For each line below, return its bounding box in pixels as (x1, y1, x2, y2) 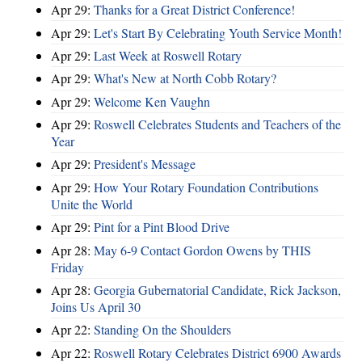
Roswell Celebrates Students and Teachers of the (94, 116, 341, 133)
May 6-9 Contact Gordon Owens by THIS (94, 241, 311, 259)
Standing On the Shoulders (94, 321, 231, 339)
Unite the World (51, 195, 133, 213)
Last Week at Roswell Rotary (94, 46, 242, 64)
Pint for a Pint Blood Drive (94, 218, 229, 236)
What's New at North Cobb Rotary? (94, 69, 276, 87)
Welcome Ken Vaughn (94, 92, 210, 110)
